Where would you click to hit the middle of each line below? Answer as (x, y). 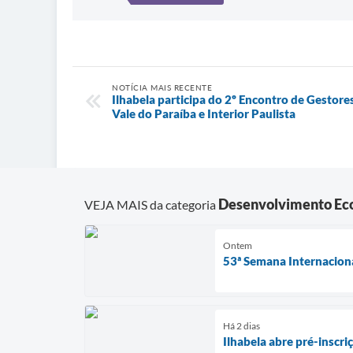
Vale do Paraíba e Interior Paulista (204, 114)
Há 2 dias (242, 325)
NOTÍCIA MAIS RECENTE (162, 88)
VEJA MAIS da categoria (151, 204)
